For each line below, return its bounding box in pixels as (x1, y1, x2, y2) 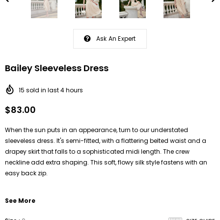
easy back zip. (5, 168, 48, 177)
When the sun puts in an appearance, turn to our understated (5, 125, 188, 134)
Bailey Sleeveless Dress (5, 61, 109, 74)
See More (5, 196, 35, 205)
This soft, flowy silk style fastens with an (89, 158, 207, 166)
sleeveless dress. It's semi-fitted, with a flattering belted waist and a (5, 136, 206, 145)
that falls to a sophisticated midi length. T (41, 147, 166, 156)
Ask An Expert (96, 34, 136, 43)
